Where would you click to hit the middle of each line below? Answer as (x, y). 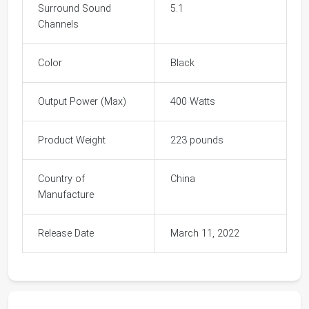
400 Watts (193, 101)
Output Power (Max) (82, 101)
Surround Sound (75, 8)
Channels (59, 24)
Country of (62, 179)
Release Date (66, 233)
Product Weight (72, 140)
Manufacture (66, 195)
